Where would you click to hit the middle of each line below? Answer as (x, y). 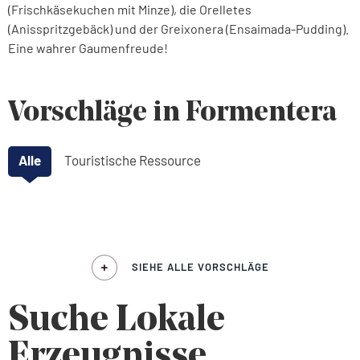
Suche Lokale (117, 321)
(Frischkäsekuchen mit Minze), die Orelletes (130, 9)
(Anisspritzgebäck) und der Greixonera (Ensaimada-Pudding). (178, 29)
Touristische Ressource (133, 160)
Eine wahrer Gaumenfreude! (88, 48)
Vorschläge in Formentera (172, 114)
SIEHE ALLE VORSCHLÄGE (200, 267)
